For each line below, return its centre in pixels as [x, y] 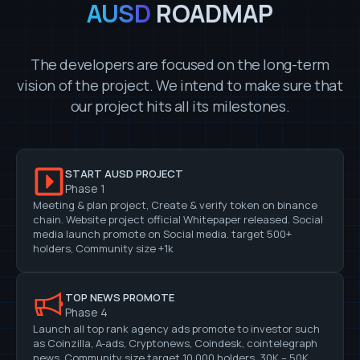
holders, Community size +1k [103, 248]
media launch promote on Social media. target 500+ [162, 233]
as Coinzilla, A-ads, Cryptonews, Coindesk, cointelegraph [175, 343]
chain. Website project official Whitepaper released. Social [178, 219]
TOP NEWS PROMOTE [120, 298]
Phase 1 [85, 189]
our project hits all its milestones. [180, 106]
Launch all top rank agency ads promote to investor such [176, 328]
